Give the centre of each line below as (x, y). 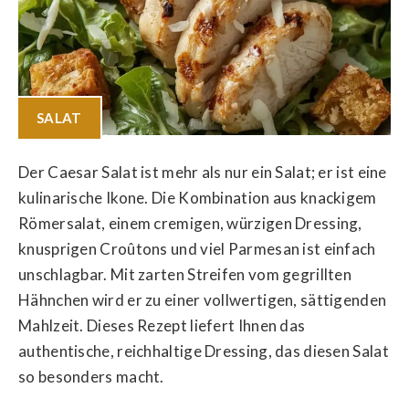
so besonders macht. (91, 376)
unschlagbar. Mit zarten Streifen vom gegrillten (185, 274)
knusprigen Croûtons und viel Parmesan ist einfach (197, 248)
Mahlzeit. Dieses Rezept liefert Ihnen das (162, 325)
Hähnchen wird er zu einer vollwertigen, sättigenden (203, 299)
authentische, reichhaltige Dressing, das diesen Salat (204, 351)
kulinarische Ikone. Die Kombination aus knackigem (198, 197)
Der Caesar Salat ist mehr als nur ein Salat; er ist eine (203, 172)
